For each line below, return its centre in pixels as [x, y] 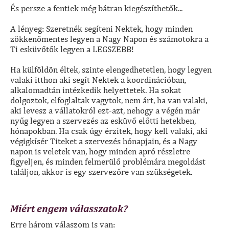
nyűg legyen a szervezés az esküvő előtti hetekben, [103, 121]
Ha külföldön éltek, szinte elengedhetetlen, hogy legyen [111, 70]
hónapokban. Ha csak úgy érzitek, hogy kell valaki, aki [109, 131]
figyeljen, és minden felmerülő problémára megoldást [108, 162]
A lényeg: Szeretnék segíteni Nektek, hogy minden [101, 29]
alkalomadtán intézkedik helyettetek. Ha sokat [96, 90]
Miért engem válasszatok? [69, 209]
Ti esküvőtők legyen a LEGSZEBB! [72, 49]
